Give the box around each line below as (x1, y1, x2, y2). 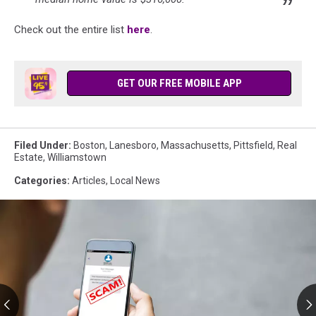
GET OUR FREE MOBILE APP (116, 76, 242, 90)
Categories (14, 174, 67, 186)
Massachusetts (161, 139, 229, 151)
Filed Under (14, 139, 68, 151)
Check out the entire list (14, 23, 127, 36)
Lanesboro (109, 139, 157, 151)
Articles (72, 174, 106, 186)
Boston (73, 139, 105, 151)
